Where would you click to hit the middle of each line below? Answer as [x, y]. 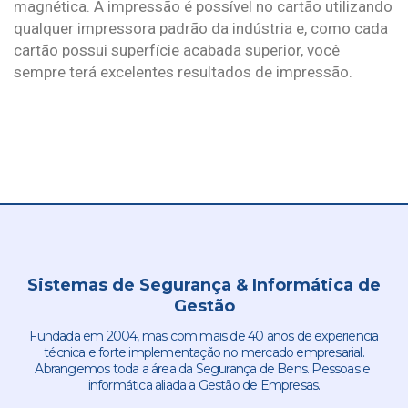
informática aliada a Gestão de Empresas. [204, 386]
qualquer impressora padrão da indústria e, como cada [201, 28]
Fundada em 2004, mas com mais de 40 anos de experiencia [204, 337]
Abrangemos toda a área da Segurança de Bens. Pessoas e [204, 369]
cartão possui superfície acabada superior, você [177, 50]
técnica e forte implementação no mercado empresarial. [204, 353]
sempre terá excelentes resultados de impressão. [183, 71]
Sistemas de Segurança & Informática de [204, 285]
